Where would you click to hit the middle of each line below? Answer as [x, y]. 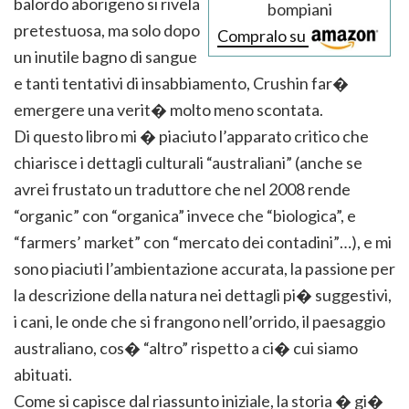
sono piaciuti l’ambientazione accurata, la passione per [204, 269]
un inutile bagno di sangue [105, 57]
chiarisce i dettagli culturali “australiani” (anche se [188, 163]
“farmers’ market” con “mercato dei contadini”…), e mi [203, 242]
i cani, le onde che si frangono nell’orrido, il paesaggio [199, 322]
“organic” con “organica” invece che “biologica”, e [185, 216]
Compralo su [263, 36]
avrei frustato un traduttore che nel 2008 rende [182, 189]
